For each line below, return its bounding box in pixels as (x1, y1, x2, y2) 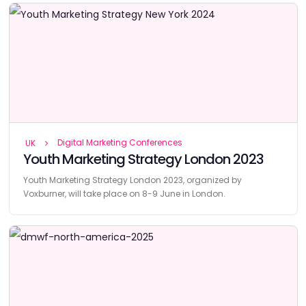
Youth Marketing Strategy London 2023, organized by (23, 173, 242, 186)
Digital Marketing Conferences (57, 136, 182, 148)
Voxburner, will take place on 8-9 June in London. (23, 187, 225, 199)
